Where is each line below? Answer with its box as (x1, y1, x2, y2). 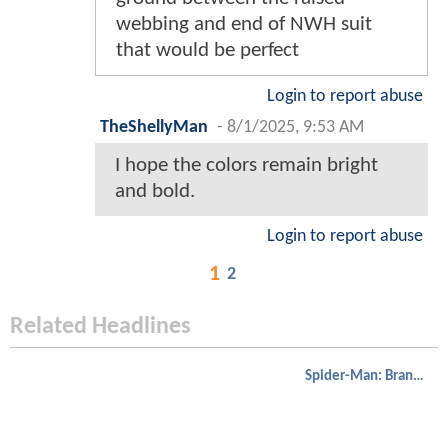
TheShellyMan (100, 119, 208, 137)
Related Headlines (10, 315, 191, 340)
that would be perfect (116, 40, 299, 62)
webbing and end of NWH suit (116, 14, 372, 36)
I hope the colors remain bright (115, 155, 378, 177)
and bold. (115, 181, 195, 203)
